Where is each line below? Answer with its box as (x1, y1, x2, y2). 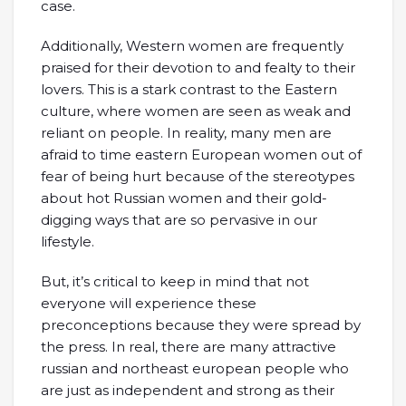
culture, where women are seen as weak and (41, 102, 351, 120)
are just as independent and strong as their (41, 382, 334, 399)
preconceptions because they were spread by (41, 316, 361, 333)
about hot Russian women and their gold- (41, 189, 327, 207)
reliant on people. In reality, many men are (41, 124, 332, 141)
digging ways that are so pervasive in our (41, 211, 317, 228)
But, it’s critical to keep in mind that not (41, 273, 309, 290)
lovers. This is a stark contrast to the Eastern (41, 81, 337, 98)
